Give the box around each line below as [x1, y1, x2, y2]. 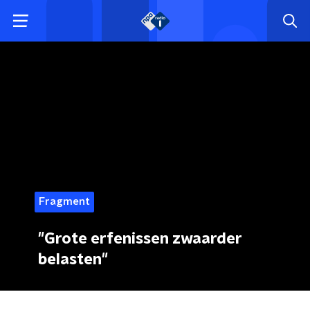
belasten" [38, 252, 108, 267]
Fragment [39, 197, 90, 207]
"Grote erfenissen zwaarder [38, 231, 242, 246]
